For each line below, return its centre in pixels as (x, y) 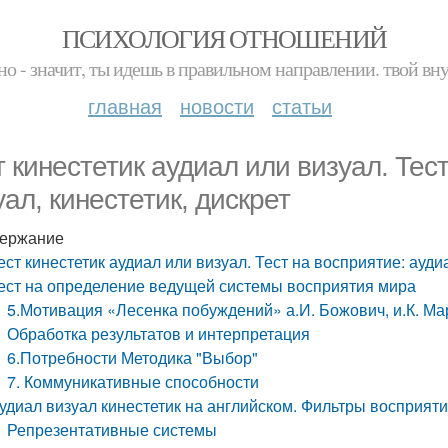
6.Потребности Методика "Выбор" (133, 357)
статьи (302, 105)
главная (125, 105)
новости (217, 105)
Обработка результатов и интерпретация (159, 333)
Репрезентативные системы (112, 429)
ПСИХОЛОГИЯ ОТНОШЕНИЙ (224, 38)
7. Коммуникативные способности (133, 381)
